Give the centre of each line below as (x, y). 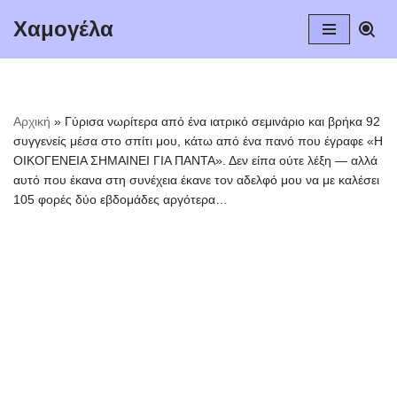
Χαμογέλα (63, 29)
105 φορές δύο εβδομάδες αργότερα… (121, 199)
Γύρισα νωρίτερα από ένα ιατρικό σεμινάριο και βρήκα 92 (222, 121)
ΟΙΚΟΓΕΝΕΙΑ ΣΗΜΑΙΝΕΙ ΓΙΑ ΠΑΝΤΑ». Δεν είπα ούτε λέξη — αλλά (195, 160)
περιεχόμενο (51, 90)
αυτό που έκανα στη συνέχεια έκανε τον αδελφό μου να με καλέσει (196, 180)
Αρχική (32, 121)
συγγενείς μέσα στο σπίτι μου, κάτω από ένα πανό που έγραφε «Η (198, 141)
